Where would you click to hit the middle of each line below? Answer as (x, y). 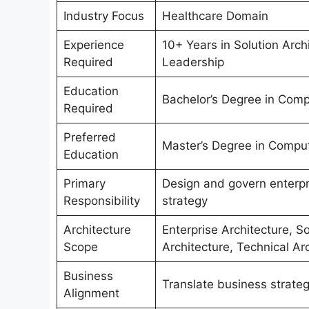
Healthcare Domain (215, 16)
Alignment (91, 293)
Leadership (193, 62)
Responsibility (101, 201)
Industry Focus (103, 16)
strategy (185, 201)
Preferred (89, 138)
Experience (93, 45)
